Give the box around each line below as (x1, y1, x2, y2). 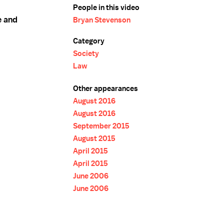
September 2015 (73, 121, 129, 131)
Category (73, 36, 104, 46)
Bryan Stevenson (73, 15, 130, 25)
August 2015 (73, 133, 115, 143)
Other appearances (73, 83, 138, 93)
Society (73, 48, 99, 58)
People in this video (73, 2, 139, 12)
